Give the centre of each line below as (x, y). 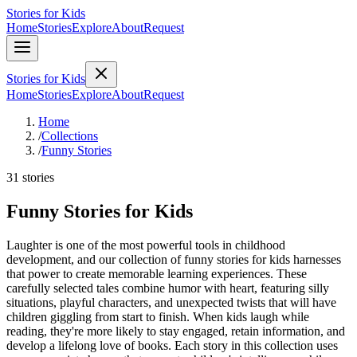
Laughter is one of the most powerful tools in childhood (146, 245)
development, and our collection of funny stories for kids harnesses (174, 259)
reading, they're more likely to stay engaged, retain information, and (176, 331)
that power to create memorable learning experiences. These (157, 273)
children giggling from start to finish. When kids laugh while (158, 316)
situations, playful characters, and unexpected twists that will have (171, 302)
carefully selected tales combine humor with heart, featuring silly (168, 288)
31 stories (30, 177)
